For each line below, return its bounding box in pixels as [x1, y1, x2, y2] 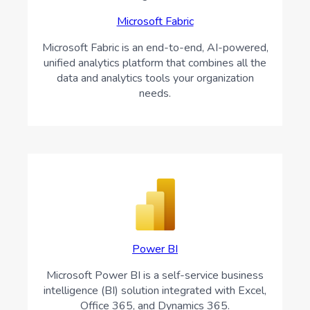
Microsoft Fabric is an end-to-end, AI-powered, [42, 40, 268, 56]
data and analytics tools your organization [56, 71, 254, 86]
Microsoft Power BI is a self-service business [46, 268, 264, 284]
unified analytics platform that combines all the [44, 55, 266, 71]
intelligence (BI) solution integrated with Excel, [44, 283, 266, 299]
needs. [139, 86, 171, 102]
